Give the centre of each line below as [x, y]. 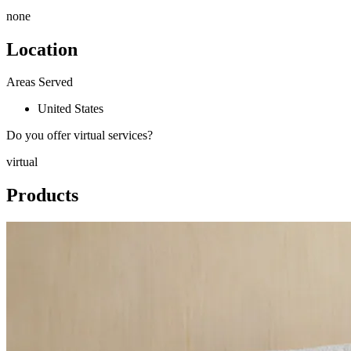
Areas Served [40, 82]
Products [42, 195]
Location [42, 49]
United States [71, 109]
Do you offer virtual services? [80, 136]
